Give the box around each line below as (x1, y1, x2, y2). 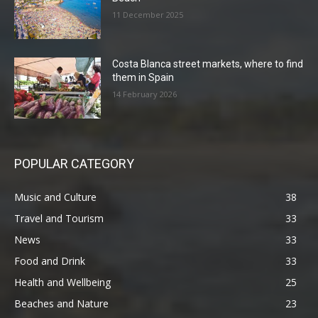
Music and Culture (14, 190, 97, 204)
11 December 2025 (112, 9, 184, 21)
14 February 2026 (112, 89, 177, 100)
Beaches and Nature (14, 296, 109, 310)
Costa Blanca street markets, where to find (112, 58, 304, 70)
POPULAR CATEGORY (14, 155, 134, 171)
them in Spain (112, 72, 175, 84)
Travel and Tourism (14, 211, 104, 225)
